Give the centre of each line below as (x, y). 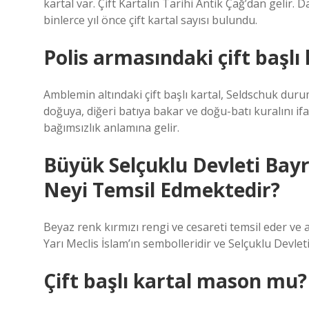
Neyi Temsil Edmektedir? (162, 190)
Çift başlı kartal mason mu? (175, 281)
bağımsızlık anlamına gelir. (111, 128)
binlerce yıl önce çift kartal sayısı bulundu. (150, 20)
